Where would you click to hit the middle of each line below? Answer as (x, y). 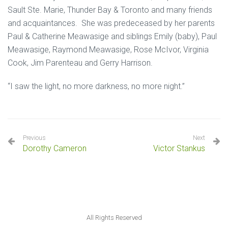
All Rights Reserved (114, 218)
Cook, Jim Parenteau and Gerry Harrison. (80, 63)
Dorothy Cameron (55, 148)
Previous (34, 138)
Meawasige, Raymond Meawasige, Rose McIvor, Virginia (108, 50)
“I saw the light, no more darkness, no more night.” (96, 86)
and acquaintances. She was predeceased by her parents (111, 23)
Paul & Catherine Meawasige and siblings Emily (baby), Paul (112, 36)
